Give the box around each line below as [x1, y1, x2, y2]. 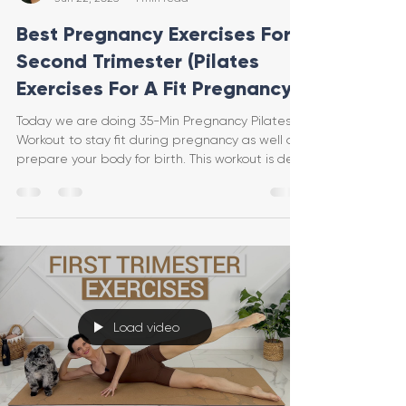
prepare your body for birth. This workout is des [16, 151, 299, 167]
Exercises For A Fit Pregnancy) [16, 76, 298, 101]
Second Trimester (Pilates [16, 49, 259, 74]
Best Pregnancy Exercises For [16, 22, 291, 47]
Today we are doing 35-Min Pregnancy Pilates [16, 113, 291, 129]
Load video [113, 320, 179, 335]
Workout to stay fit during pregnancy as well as [16, 132, 300, 148]
